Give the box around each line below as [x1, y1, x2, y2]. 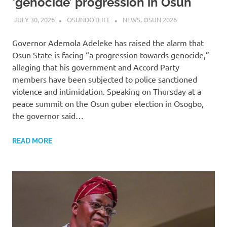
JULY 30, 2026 [13, 15, 55, 24]
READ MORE [12, 137, 52, 145]
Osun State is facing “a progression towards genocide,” [12, 50, 209, 60]
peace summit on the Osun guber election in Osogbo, [12, 98, 204, 109]
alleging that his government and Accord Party [12, 62, 179, 72]
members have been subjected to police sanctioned [12, 74, 197, 85]
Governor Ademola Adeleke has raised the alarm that [12, 37, 204, 48]
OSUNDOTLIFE [66, 15, 110, 24]
